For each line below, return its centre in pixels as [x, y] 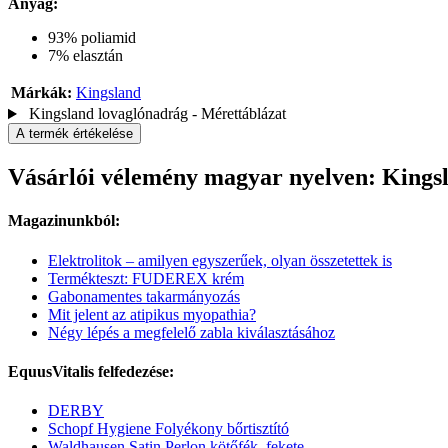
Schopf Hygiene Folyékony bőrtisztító [168, 429]
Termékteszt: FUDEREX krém [146, 278]
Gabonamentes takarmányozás [144, 296]
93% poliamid [92, 38]
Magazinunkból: [64, 221]
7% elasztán [85, 56]
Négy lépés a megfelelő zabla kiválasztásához [191, 332]
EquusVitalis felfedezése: [91, 371]
